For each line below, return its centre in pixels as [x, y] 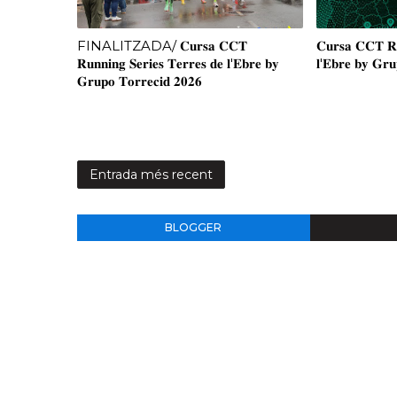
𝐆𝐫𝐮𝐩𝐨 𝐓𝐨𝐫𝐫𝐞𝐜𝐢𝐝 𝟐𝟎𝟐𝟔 [140, 81]
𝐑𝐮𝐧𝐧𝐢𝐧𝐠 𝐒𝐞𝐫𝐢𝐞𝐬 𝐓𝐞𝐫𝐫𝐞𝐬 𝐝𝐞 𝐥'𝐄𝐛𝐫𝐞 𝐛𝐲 [178, 63]
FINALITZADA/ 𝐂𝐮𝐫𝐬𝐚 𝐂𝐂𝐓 [162, 46]
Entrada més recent [151, 175]
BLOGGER [194, 227]
